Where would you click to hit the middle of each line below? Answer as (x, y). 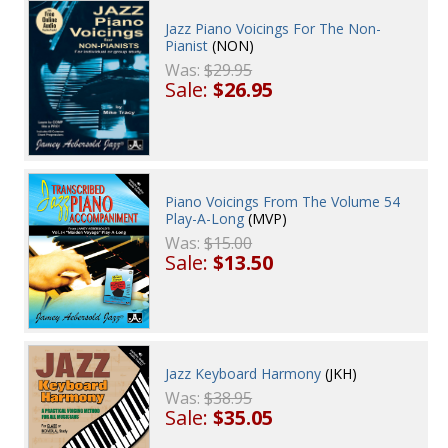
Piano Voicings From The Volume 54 (283, 201)
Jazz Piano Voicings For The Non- (273, 29)
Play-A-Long (205, 218)
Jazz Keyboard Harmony (243, 374)
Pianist (187, 46)
